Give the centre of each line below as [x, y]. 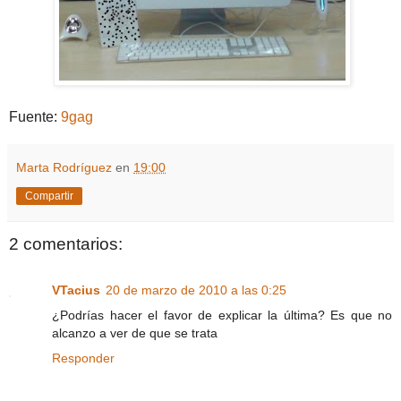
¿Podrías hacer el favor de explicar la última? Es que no [222, 316]
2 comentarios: [66, 243]
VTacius [76, 290]
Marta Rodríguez [64, 167]
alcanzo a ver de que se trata [135, 333]
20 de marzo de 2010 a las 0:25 [196, 290]
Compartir [49, 196]
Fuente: [35, 116]
